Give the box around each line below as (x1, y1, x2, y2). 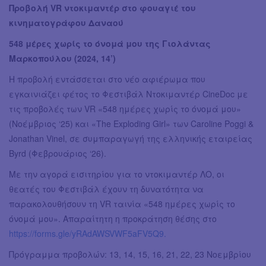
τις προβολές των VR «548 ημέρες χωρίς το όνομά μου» (9, 103, 241, 115)
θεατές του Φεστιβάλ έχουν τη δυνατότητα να (9, 183, 204, 195)
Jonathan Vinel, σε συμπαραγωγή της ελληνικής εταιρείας (9, 132, 252, 145)
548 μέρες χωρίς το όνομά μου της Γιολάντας (9, 37, 211, 50)
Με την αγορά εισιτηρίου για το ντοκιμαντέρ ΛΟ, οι (9, 168, 224, 180)
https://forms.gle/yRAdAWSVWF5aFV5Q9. (9, 227, 166, 240)
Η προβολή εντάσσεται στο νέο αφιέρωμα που (9, 73, 205, 85)
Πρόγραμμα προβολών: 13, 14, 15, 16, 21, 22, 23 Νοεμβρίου (9, 248, 251, 261)
